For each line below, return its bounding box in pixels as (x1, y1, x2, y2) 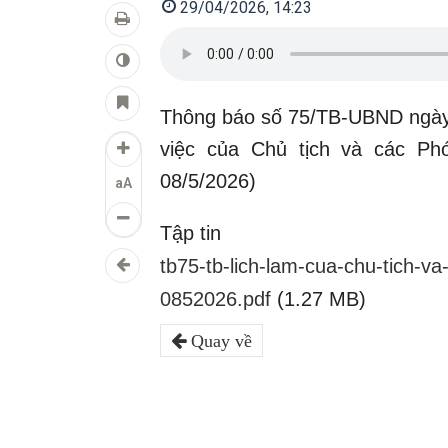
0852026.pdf (160, 288, 271, 310)
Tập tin (160, 222, 221, 244)
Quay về (186, 332, 252, 350)
